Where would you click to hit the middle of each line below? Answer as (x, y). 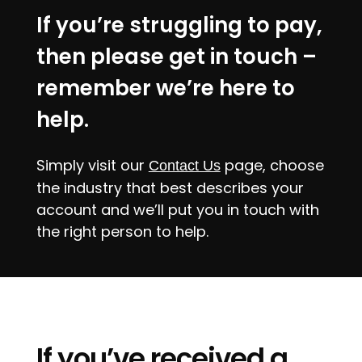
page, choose (272, 166)
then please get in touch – (176, 57)
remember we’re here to (165, 88)
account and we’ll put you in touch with (177, 210)
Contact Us (184, 166)
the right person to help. (122, 232)
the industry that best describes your (170, 188)
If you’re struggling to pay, (179, 25)
